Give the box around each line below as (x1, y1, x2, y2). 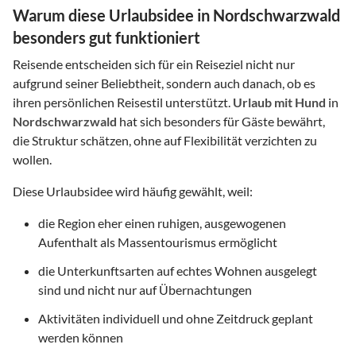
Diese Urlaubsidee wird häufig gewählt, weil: (13, 184, 253, 199)
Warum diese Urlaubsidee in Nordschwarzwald (13, 6, 340, 25)
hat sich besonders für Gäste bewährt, (117, 114, 325, 130)
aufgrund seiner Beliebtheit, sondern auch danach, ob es (13, 75, 315, 91)
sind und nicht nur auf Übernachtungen (38, 282, 252, 298)
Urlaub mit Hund (233, 95, 326, 110)
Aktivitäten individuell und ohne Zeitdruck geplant (38, 311, 313, 327)
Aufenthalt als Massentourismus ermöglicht (38, 234, 277, 250)
